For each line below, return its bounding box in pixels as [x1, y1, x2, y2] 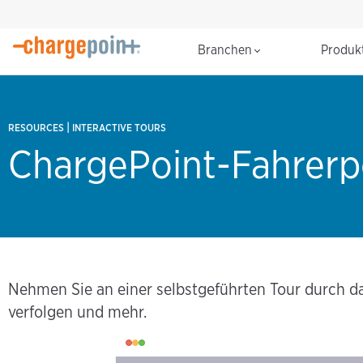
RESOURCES [8, 122, 64, 135]
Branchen [198, 42, 255, 58]
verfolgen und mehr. [8, 302, 147, 322]
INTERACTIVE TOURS [72, 122, 166, 135]
